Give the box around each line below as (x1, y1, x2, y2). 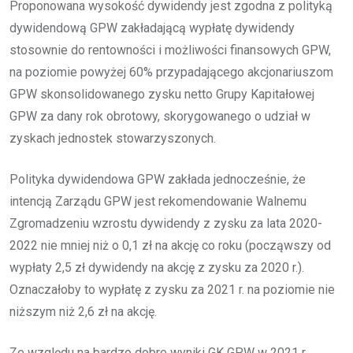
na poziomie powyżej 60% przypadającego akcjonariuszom (9, 64, 333, 80)
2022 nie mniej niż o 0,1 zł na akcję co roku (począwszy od (9, 237, 331, 253)
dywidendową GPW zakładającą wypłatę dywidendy (9, 20, 295, 35)
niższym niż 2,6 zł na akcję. (9, 303, 157, 319)
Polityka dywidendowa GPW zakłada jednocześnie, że (9, 171, 306, 187)
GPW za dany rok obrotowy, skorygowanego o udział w (9, 108, 310, 124)
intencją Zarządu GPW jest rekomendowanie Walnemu (9, 193, 307, 209)
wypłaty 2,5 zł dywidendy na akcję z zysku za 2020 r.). (9, 259, 304, 275)
